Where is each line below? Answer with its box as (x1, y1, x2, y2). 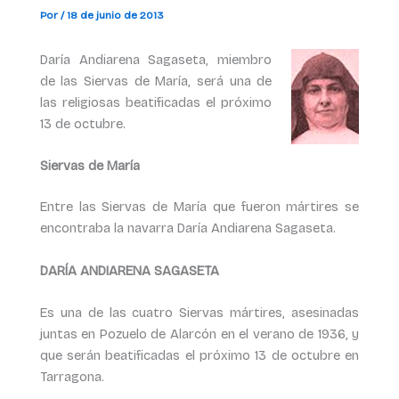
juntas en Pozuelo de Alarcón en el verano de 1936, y (39, 325, 360, 342)
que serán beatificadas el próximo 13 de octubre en (39, 346, 360, 363)
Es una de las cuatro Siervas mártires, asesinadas (39, 304, 360, 321)
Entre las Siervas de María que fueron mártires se (39, 199, 360, 216)
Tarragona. (39, 368, 104, 385)
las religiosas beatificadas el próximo (39, 94, 273, 110)
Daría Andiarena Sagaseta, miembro (39, 51, 273, 68)
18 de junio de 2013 (66, 8, 164, 21)
